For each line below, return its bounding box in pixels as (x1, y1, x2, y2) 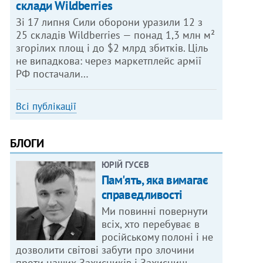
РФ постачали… (16, 67, 89, 81)
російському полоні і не (101, 230, 213, 244)
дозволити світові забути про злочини (16, 243, 195, 257)
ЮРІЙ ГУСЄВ (101, 159, 149, 171)
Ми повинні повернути (101, 204, 208, 218)
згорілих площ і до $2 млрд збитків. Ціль (16, 41, 208, 55)
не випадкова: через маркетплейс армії (16, 54, 202, 68)
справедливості (101, 187, 183, 203)
